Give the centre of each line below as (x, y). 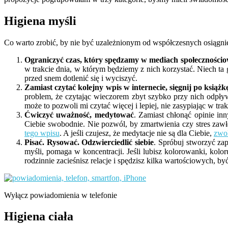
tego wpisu (42, 133)
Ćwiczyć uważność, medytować (79, 115)
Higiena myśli (40, 21)
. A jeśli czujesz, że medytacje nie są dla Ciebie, (137, 133)
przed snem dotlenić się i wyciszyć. (81, 78)
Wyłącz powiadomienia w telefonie (61, 195)
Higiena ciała (39, 217)
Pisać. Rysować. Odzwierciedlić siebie (89, 142)
